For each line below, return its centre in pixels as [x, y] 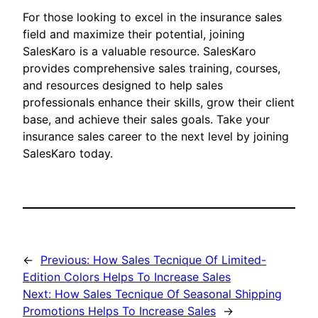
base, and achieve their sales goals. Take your [146, 120]
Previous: [65, 260]
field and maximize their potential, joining [134, 34]
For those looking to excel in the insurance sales [152, 17]
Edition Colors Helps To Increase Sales [127, 277]
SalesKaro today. [68, 154]
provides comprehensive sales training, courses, [152, 68]
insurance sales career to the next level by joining [156, 137]
